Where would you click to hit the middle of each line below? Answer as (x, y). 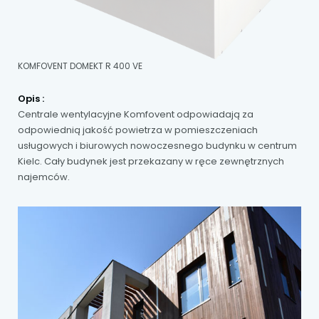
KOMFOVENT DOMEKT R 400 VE (80, 66)
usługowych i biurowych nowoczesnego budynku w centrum (157, 146)
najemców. (44, 177)
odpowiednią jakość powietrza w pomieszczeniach (138, 130)
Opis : (31, 99)
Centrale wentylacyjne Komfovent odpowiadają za (136, 115)
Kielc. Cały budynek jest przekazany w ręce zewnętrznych (151, 162)
